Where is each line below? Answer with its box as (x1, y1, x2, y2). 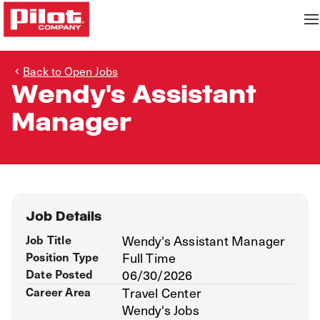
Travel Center (122, 283, 201, 302)
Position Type (26, 248, 99, 265)
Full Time (122, 248, 176, 267)
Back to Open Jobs (23, 62, 118, 79)
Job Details (26, 209, 101, 224)
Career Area (26, 283, 91, 300)
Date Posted (26, 265, 94, 282)
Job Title (26, 231, 71, 248)
